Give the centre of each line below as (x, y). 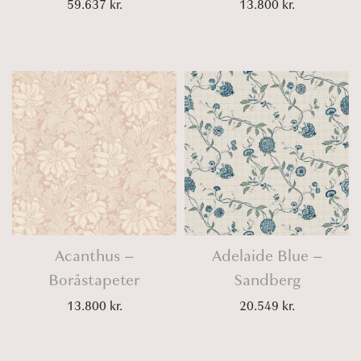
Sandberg (267, 280)
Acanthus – (94, 256)
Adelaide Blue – (267, 256)
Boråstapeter (94, 280)
